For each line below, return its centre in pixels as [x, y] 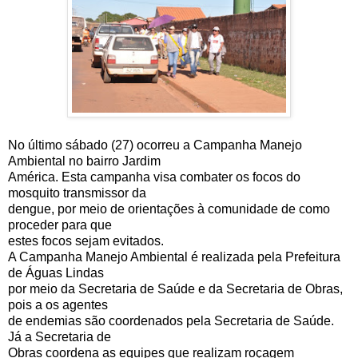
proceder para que [60, 225]
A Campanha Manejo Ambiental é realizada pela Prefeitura [174, 257]
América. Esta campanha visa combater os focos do [154, 177]
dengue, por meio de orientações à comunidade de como [169, 209]
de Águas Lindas [56, 273]
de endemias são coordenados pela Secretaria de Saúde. [171, 321]
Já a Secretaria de [60, 337]
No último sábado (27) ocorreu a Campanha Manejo [155, 145]
